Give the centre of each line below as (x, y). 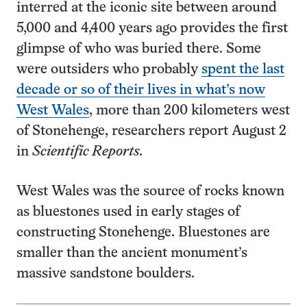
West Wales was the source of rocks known (150, 192)
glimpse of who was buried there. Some (139, 49)
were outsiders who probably (109, 70)
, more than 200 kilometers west (189, 111)
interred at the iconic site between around (147, 8)
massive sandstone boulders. (106, 274)
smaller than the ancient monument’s (132, 253)
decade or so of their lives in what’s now (141, 90)
